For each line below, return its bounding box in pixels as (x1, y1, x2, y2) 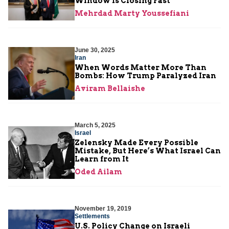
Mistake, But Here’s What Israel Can (75, 147, 221, 155)
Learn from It (75, 155, 129, 164)
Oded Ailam (75, 168, 122, 176)
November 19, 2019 (75, 205, 131, 213)
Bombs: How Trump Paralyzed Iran (75, 72, 216, 80)
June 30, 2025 (75, 47, 115, 54)
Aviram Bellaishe (75, 84, 145, 93)
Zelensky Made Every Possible (75, 139, 198, 147)
